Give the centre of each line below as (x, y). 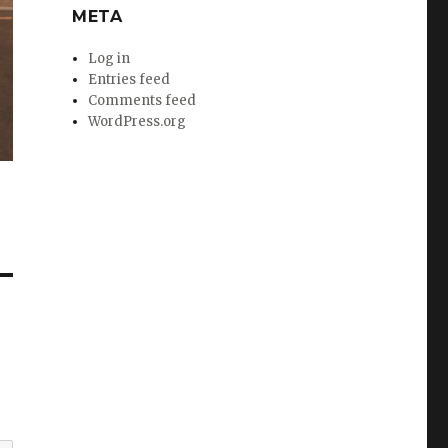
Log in (109, 59)
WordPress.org (137, 122)
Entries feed (129, 80)
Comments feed (142, 101)
